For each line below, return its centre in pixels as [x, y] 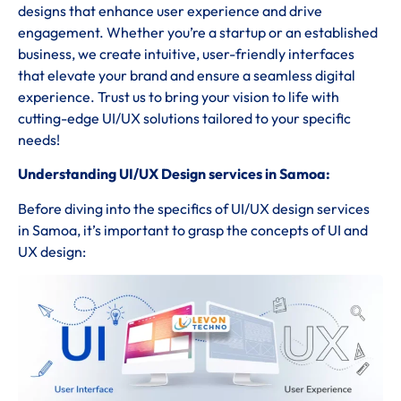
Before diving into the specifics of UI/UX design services [194, 208]
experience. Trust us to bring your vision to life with [179, 97]
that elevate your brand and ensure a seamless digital [187, 75]
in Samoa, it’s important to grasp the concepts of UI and [193, 230]
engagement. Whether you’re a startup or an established [198, 32]
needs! [39, 140]
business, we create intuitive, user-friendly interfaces [186, 54]
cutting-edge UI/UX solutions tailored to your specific [184, 118]
